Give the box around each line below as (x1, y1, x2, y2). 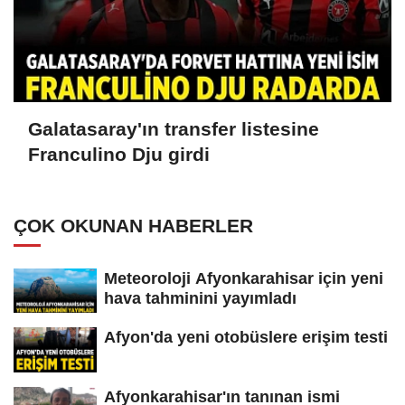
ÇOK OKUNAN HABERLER (14, 214, 253, 236)
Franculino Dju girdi (28, 144, 210, 165)
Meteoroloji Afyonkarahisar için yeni (104, 268, 383, 287)
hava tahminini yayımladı (104, 288, 297, 307)
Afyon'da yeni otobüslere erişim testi (104, 328, 388, 347)
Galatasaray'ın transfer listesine (28, 118, 319, 140)
